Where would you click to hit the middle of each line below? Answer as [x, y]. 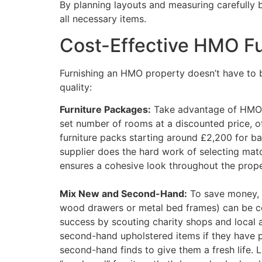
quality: [76, 87]
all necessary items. [103, 19]
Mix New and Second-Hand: [123, 194]
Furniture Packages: [105, 110]
